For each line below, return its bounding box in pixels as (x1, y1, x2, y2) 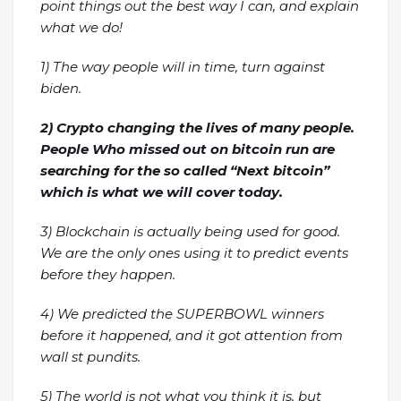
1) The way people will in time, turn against (40, 58, 325, 75)
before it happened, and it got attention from (40, 327, 343, 344)
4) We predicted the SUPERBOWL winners (40, 305, 324, 322)
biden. (40, 80, 81, 97)
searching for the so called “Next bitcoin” (40, 162, 329, 179)
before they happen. (40, 266, 175, 283)
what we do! (40, 19, 123, 36)
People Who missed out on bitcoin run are (40, 141, 335, 158)
